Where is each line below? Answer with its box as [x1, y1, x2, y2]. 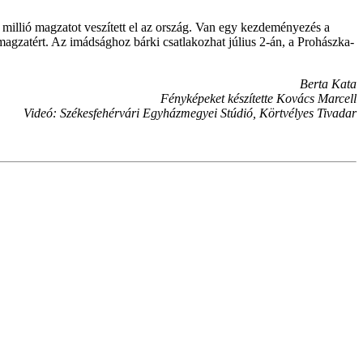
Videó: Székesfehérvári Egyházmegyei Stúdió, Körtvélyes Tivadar [23, 105, 357, 120]
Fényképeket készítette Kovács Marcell [160, 91, 357, 105]
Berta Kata [300, 76, 357, 91]
